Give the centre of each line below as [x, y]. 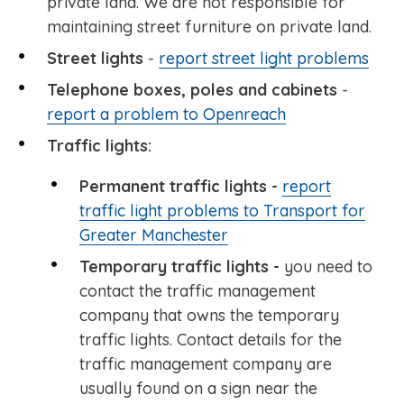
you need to [326, 267]
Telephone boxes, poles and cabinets [192, 90]
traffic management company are [206, 364]
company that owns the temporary [209, 316]
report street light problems [264, 59]
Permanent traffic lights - [181, 187]
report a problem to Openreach [166, 115]
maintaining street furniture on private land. [209, 27]
